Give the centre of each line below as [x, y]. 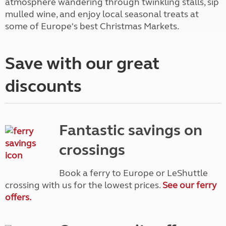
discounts [43, 86]
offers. [18, 197]
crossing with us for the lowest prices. [84, 185]
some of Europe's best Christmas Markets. [92, 26]
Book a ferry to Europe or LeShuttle [133, 173]
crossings [92, 150]
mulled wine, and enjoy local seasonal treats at [102, 14]
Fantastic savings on [131, 130]
